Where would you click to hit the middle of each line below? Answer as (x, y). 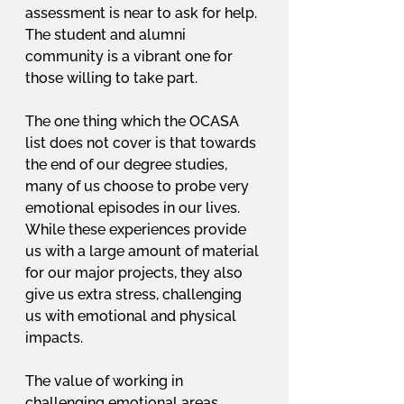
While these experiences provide (138, 230)
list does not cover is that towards (142, 143)
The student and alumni (107, 35)
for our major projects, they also (136, 273)
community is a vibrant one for (131, 56)
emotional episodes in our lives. (134, 208)
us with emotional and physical (133, 316)
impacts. (56, 338)
